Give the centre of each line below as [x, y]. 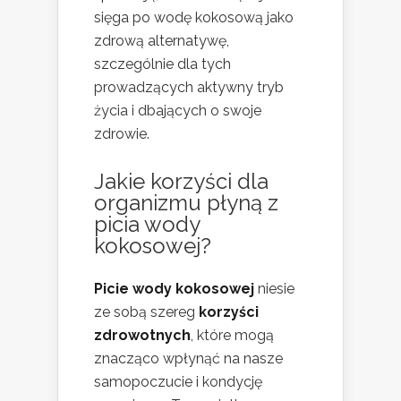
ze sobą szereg [146, 311]
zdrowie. [122, 133]
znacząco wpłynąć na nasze [188, 358]
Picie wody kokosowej [174, 288]
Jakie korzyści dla [181, 181]
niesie [274, 288]
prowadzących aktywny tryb [189, 87]
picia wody [147, 224]
